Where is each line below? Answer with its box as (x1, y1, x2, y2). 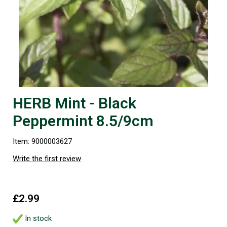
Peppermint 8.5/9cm (13, 112, 154, 130)
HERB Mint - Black (13, 94, 136, 112)
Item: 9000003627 (13, 137, 72, 146)
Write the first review (13, 154, 81, 163)
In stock (23, 214, 52, 223)
